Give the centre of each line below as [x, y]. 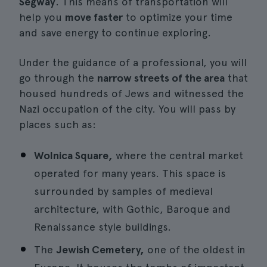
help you [42, 17]
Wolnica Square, [73, 155]
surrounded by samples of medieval [123, 191]
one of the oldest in [195, 249]
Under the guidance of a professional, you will [133, 62]
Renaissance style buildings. [103, 227]
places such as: [58, 124]
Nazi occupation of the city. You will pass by [127, 109]
